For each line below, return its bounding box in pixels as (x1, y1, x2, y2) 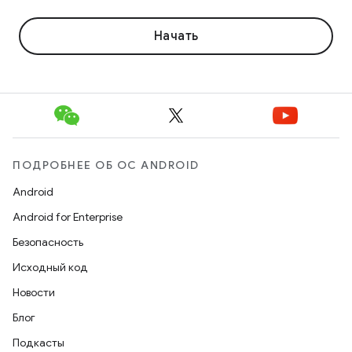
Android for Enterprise (13, 210, 123, 224)
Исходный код (13, 260, 88, 274)
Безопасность (13, 235, 83, 249)
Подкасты (13, 335, 64, 350)
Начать (153, 28, 199, 44)
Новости (13, 285, 55, 299)
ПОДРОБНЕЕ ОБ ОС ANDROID (13, 158, 200, 172)
